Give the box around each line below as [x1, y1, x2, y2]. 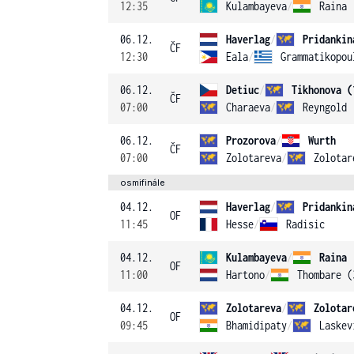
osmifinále [120, 177, 165, 188]
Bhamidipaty [226, 318, 287, 332]
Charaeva [226, 100, 270, 114]
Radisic [286, 217, 325, 231]
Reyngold [303, 100, 347, 114]
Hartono [226, 268, 265, 281]
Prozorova [226, 134, 276, 147]
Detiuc [226, 83, 259, 96]
